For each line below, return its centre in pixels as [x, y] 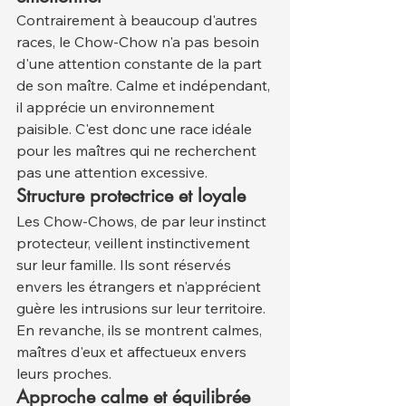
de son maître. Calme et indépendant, [145, 86]
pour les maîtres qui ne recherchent [138, 151]
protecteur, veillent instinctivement [135, 243]
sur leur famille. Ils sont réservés [126, 265]
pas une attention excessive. [112, 173]
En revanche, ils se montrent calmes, [141, 330]
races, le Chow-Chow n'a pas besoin [140, 42]
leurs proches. [64, 374]
